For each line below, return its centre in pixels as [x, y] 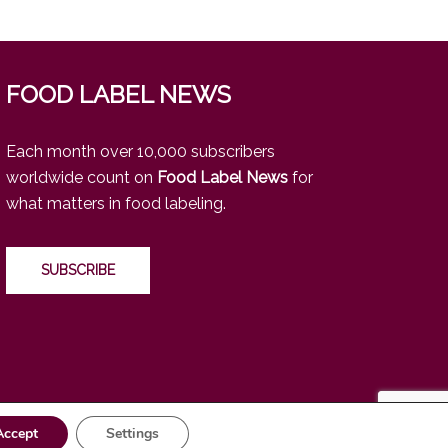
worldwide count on [81, 177]
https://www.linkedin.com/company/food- [244, 435]
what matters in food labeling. [116, 203]
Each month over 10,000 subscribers [140, 151]
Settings [132, 433]
